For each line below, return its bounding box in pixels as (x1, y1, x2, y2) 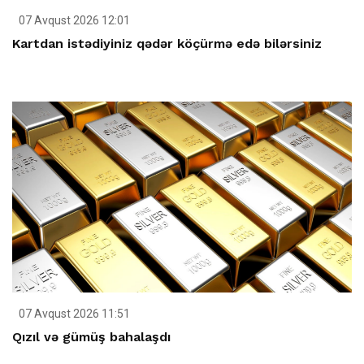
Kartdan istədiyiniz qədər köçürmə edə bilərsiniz (12, 35, 322, 51)
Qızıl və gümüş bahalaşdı (12, 328, 171, 344)
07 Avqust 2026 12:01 (16, 13, 130, 27)
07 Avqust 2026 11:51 (16, 306, 130, 320)
